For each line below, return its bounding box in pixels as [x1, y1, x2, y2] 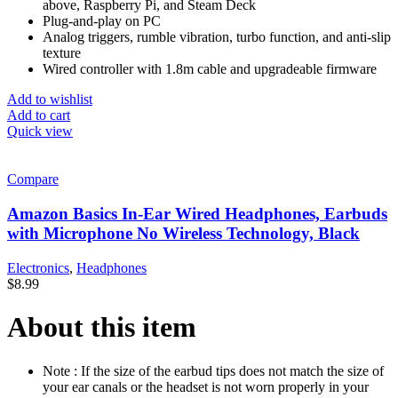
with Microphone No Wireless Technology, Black [7, 223, 360, 243]
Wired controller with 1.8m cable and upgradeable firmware [43, 61, 377, 77]
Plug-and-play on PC [43, 13, 161, 29]
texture [43, 45, 81, 61]
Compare [7, 171, 59, 187]
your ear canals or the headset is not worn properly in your [43, 378, 369, 394]
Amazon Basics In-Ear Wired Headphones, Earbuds [7, 203, 387, 223]
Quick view [7, 123, 73, 139]
